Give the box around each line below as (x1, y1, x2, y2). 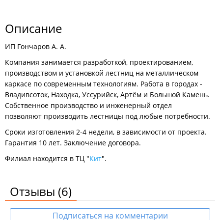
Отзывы (10, 183, 58, 199)
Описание (5, 20, 62, 36)
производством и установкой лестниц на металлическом (5, 68, 198, 78)
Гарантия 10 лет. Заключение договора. (5, 138, 141, 147)
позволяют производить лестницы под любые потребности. (5, 111, 210, 121)
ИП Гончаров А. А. (5, 42, 66, 51)
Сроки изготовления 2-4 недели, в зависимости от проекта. (5, 127, 207, 137)
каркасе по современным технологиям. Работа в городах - (5, 79, 202, 88)
